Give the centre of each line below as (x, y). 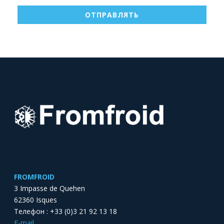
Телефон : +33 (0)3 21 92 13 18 (66, 211)
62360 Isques (36, 199)
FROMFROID (34, 176)
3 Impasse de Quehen (50, 188)
